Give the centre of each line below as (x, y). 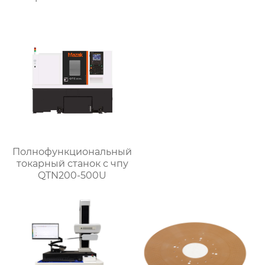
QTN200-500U (72, 175)
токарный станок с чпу (72, 163)
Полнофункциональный (72, 151)
